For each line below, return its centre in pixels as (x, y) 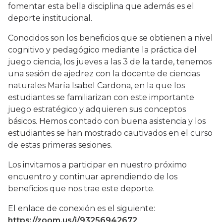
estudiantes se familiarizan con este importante (101, 98)
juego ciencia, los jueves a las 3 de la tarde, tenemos (110, 62)
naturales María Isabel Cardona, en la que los (96, 86)
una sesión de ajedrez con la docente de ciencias (104, 74)
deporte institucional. (50, 18)
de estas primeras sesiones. (60, 145)
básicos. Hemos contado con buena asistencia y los (107, 121)
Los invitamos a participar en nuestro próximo (97, 165)
